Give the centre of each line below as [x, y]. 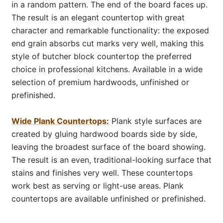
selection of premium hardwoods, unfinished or [100, 82]
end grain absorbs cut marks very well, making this [108, 43]
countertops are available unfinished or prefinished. [109, 198]
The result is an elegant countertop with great [98, 17]
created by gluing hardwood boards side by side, [104, 134]
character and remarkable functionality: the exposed [110, 30]
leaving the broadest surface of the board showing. [109, 147]
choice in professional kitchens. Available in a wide [107, 69]
